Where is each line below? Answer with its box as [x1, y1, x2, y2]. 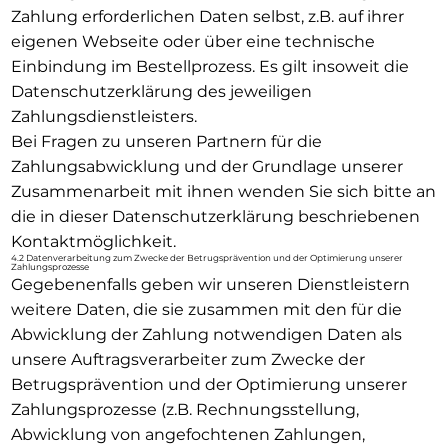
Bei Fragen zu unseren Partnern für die [10, 131, 322, 151]
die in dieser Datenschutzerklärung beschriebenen [10, 206, 420, 226]
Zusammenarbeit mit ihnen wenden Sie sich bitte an [10, 181, 436, 201]
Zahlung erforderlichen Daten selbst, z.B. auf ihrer [10, 6, 404, 26]
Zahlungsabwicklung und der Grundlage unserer [10, 156, 403, 176]
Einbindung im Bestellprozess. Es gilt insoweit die [10, 56, 409, 76]
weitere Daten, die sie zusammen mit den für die [10, 299, 402, 319]
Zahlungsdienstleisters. [10, 106, 197, 126]
